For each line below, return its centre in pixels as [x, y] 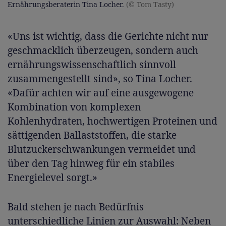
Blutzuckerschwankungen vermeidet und [102, 149]
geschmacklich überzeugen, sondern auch [103, 50]
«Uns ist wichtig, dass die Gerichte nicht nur [108, 36]
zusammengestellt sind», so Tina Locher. [100, 78]
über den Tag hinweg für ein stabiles [91, 163]
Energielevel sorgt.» [52, 177]
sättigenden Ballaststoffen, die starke [92, 135]
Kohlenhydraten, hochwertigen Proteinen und [112, 121]
